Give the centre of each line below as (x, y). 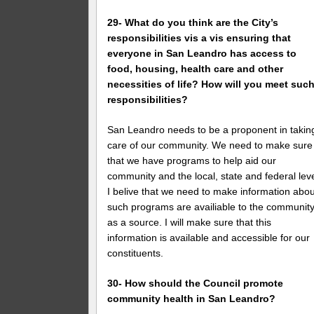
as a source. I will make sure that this (190, 222)
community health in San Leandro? (192, 298)
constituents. (136, 253)
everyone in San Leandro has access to (202, 53)
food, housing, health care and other (196, 68)
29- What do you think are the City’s (193, 22)
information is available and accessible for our (209, 237)
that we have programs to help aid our (192, 160)
